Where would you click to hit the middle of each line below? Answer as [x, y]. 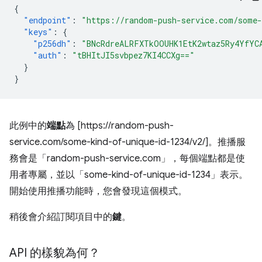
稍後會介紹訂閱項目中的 [61, 217]
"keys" [38, 32]
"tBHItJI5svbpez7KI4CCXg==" [133, 55]
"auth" [47, 55]
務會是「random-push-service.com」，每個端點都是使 [127, 158]
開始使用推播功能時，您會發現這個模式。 [98, 191]
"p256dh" [52, 43]
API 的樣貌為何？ [55, 253]
